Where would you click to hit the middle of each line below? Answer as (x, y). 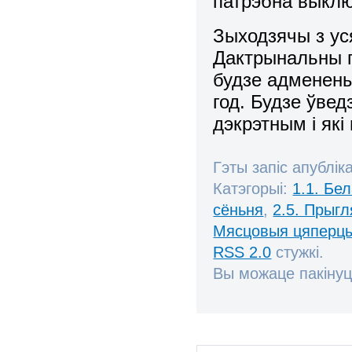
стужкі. (298, 252)
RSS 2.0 (242, 252)
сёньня (238, 209)
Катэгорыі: (253, 188)
